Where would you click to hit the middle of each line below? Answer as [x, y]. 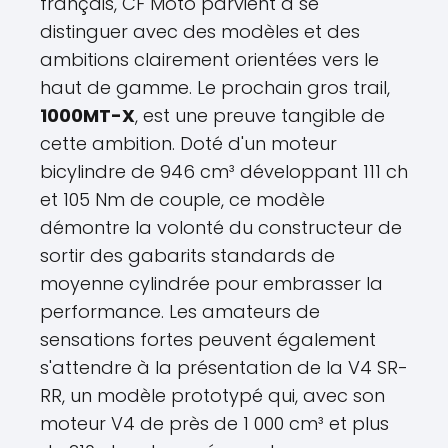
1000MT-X [87, 115]
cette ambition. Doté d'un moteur [188, 143]
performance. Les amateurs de [180, 311]
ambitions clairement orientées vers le [209, 59]
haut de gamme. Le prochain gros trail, [215, 87]
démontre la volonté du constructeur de [221, 227]
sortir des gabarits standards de [187, 255]
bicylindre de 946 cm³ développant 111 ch [224, 171]
